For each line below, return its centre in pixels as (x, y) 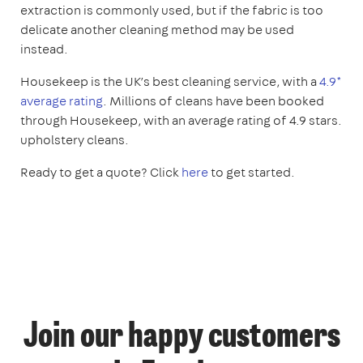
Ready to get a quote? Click (101, 172)
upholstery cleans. (75, 140)
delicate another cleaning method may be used (157, 30)
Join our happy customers (181, 338)
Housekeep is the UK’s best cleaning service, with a (170, 81)
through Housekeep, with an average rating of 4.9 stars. (181, 120)
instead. (44, 49)
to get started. (252, 172)
